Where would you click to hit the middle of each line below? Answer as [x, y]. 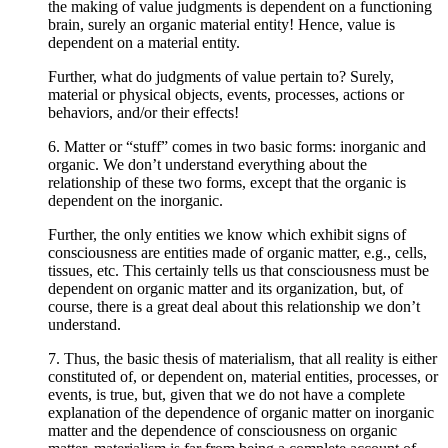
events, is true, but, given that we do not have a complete [226, 394]
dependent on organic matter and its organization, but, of [225, 288]
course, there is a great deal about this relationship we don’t [234, 306]
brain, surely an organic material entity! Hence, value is [221, 24]
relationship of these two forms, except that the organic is [227, 182]
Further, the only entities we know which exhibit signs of [227, 234]
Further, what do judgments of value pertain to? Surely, [221, 76]
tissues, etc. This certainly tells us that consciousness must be [238, 270]
